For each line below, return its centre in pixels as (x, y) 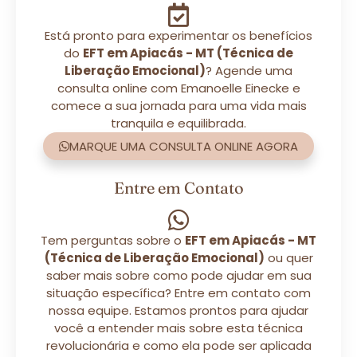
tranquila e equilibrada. (178, 123)
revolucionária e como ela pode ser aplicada (178, 345)
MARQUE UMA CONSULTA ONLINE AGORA (184, 146)
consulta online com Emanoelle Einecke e (178, 88)
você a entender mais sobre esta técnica (178, 328)
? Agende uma (249, 70)
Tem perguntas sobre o (113, 240)
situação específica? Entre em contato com (178, 292)
